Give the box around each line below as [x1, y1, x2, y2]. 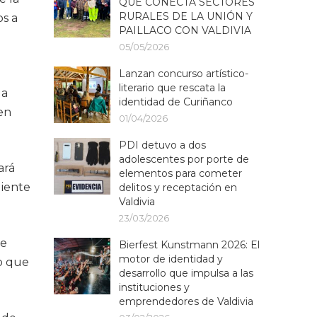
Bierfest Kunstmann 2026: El [119, 238, 260, 251]
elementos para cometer [119, 167, 242, 180]
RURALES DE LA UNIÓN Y [119, 10, 253, 23]
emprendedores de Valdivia [119, 295, 253, 308]
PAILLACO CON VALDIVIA [119, 24, 251, 37]
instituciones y [119, 281, 190, 294]
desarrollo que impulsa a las [119, 267, 253, 279]
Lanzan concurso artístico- [119, 67, 248, 80]
